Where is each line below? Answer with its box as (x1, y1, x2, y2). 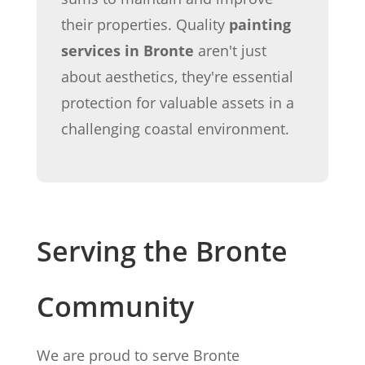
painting (228, 14, 291, 34)
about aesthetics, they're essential (60, 66, 293, 86)
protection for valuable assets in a (60, 92, 294, 112)
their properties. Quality (60, 14, 229, 34)
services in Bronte (60, 40, 194, 60)
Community (36, 287, 194, 325)
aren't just (193, 40, 266, 60)
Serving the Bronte (36, 231, 288, 270)
